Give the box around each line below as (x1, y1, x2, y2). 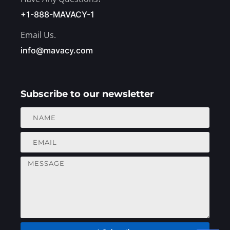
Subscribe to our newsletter (21, 88, 154, 100)
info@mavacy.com (21, 45, 93, 56)
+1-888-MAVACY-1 (21, 9, 94, 20)
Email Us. (21, 29, 56, 41)
